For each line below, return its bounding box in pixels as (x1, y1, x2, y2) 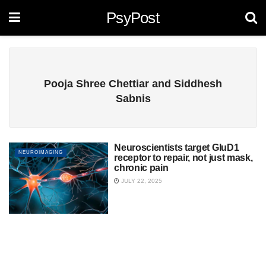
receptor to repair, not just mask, (114, 153, 253, 163)
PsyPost (106, 9, 160, 27)
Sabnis (115, 93, 151, 104)
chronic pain (114, 163, 169, 173)
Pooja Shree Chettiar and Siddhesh (44, 78, 222, 90)
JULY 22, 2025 (119, 178, 163, 184)
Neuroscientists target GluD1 (114, 142, 239, 153)
